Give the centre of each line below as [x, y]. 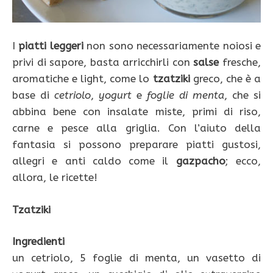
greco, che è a [225, 79]
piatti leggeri [51, 46]
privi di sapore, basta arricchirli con [103, 62]
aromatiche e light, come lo [83, 79]
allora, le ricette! [55, 178]
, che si [243, 95]
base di [33, 95]
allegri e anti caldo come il [94, 161]
